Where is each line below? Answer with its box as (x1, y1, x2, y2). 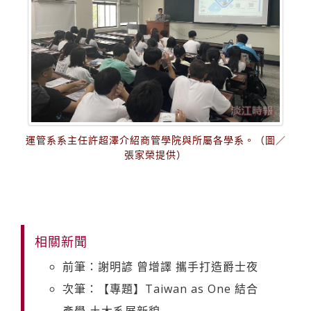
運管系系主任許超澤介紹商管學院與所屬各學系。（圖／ (25, 133, 286, 146)
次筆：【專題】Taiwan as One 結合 (62, 280, 258, 296)
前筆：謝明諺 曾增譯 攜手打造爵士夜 (62, 258, 258, 274)
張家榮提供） (124, 147, 187, 161)
